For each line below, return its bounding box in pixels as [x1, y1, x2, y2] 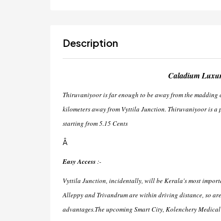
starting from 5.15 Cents [63, 119, 128, 128]
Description [63, 37, 118, 49]
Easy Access [63, 157, 96, 166]
